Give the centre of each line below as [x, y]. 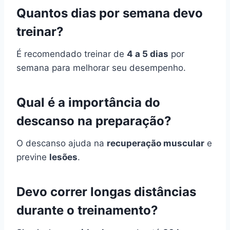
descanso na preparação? [94, 121]
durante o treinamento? [87, 210]
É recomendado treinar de [72, 54]
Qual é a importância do [88, 102]
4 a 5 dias [148, 54]
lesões [63, 157]
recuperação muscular [156, 143]
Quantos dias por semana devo [110, 13]
